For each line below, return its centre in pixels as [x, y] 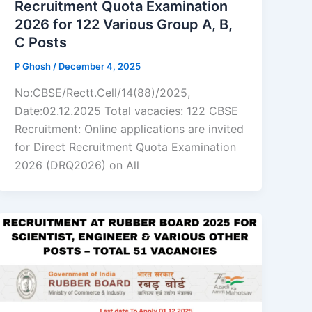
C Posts [41, 43]
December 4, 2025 [100, 67]
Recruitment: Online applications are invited [130, 128]
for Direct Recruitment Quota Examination [126, 147]
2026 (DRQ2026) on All [77, 165]
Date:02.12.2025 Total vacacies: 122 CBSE [127, 110]
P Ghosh [34, 67]
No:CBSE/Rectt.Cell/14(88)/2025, [103, 92]
